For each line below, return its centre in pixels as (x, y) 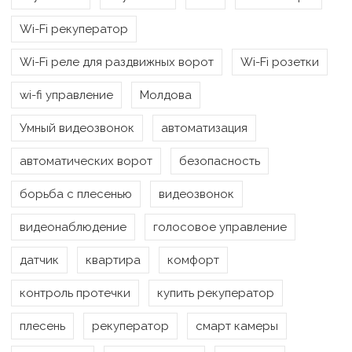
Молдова (166, 95)
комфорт (193, 260)
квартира (113, 260)
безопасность (220, 161)
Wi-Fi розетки (280, 62)
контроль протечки (75, 293)
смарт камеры (237, 326)
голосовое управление (220, 227)
